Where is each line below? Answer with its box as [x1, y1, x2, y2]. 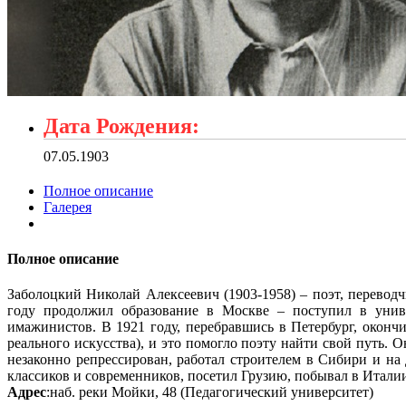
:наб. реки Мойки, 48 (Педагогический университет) [46, 384, 373, 401]
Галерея [43, 198, 92, 215]
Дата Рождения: [43, 113, 199, 138]
